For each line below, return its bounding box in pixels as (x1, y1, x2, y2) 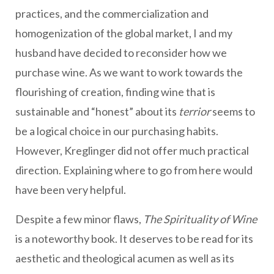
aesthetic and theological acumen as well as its (15, 251, 234, 265)
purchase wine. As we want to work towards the (15, 65, 243, 80)
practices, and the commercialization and (15, 7, 209, 21)
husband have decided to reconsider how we (15, 46, 227, 60)
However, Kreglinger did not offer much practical (15, 144, 249, 158)
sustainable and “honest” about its (15, 105, 179, 119)
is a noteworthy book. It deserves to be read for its (15, 232, 253, 246)
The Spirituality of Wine (143, 212, 257, 226)
